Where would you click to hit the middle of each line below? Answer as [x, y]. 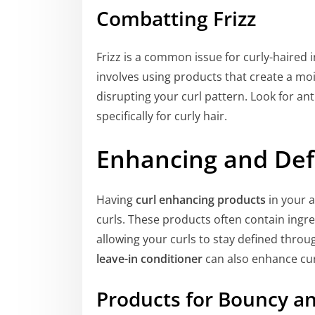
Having [116, 199]
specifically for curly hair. [162, 116]
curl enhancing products [201, 199]
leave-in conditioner [149, 258]
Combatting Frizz [176, 19]
